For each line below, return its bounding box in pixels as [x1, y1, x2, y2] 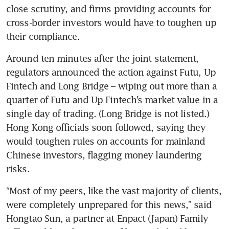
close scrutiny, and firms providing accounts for [6, 3, 211, 15]
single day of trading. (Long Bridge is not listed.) [6, 108, 210, 120]
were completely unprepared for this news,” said [6, 199, 212, 211]
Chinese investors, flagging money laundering [6, 149, 202, 161]
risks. [6, 163, 30, 175]
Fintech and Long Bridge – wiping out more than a [6, 80, 217, 92]
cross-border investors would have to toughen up [6, 17, 216, 29]
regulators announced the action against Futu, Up [6, 66, 216, 78]
